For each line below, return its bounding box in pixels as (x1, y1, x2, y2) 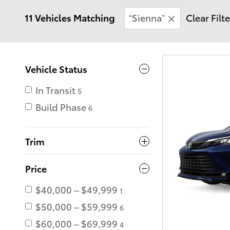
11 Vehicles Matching (25, 11, 115, 24)
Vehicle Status (25, 62, 87, 75)
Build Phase (35, 100, 86, 113)
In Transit (35, 83, 75, 97)
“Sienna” (129, 11, 165, 24)
